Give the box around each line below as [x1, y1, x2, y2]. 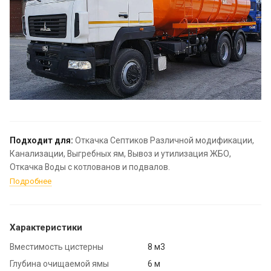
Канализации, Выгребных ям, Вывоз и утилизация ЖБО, [10, 148, 231, 158]
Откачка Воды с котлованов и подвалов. [10, 162, 170, 172]
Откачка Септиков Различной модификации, [73, 135, 254, 145]
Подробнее [10, 176, 51, 186]
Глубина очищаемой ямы [10, 258, 109, 269]
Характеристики [10, 221, 82, 233]
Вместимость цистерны [10, 241, 103, 252]
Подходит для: [10, 135, 73, 145]
